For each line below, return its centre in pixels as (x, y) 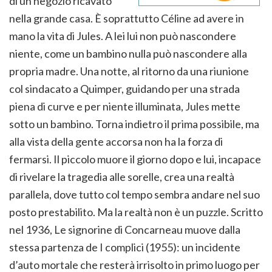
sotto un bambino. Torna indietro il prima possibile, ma (134, 124)
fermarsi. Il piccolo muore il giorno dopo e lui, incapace (135, 159)
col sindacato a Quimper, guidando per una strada (124, 89)
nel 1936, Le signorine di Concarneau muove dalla (125, 230)
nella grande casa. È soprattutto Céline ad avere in (127, 19)
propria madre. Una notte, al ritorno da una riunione (129, 71)
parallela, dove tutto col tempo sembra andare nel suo (134, 195)
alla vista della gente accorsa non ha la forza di (116, 142)
